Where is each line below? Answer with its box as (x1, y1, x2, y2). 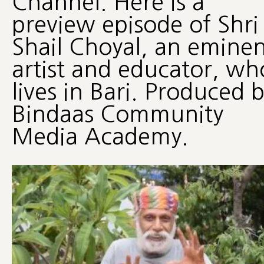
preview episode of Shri (11, 12, 259, 36)
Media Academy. (11, 124, 189, 148)
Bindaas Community (11, 102, 223, 126)
